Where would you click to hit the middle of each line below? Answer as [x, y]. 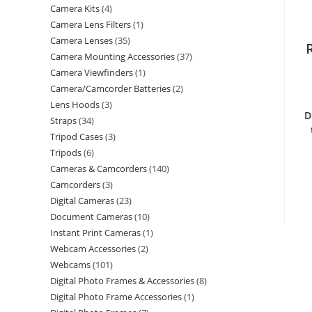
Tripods [66, 153]
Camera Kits [75, 8]
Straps [63, 120]
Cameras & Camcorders [99, 169]
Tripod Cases [77, 136]
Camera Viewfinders [92, 72]
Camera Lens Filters [91, 24]
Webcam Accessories [93, 249]
